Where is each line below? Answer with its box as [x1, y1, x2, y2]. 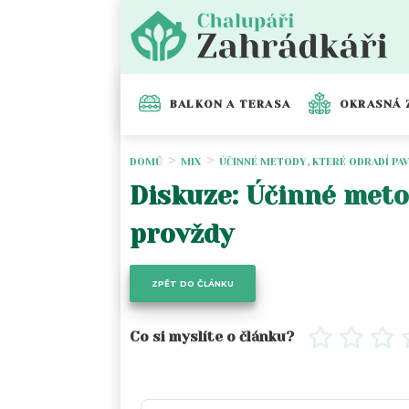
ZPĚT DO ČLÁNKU [152, 278, 234, 288]
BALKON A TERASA [170, 98, 290, 111]
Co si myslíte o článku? [130, 328, 294, 345]
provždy [130, 218, 234, 249]
